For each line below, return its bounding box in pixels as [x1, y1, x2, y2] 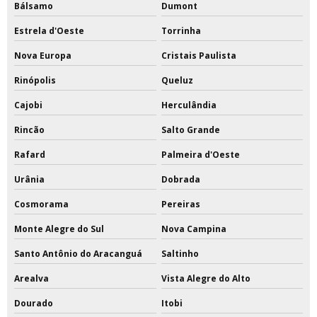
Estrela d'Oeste [14, 25, 84, 38]
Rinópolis [14, 74, 56, 87]
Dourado [14, 297, 53, 310]
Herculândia [161, 99, 217, 112]
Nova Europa [14, 50, 71, 62]
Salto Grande [161, 124, 220, 137]
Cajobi [14, 99, 42, 112]
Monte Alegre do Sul [14, 223, 104, 236]
